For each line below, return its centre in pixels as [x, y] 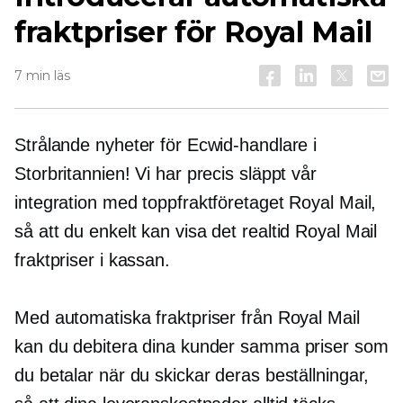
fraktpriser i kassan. [92, 260]
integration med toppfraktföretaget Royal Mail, [196, 202]
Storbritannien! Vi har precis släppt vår [166, 174]
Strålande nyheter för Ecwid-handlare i [166, 145]
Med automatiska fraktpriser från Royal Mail [187, 318]
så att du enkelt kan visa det [128, 231]
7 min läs [42, 76]
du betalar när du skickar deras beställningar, [192, 375]
